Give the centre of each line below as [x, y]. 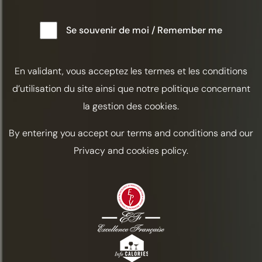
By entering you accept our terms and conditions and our [131, 133]
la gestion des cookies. [131, 106]
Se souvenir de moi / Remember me [144, 30]
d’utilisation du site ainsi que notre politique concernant [131, 88]
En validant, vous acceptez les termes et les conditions [131, 71]
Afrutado [137, 254]
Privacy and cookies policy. [131, 150]
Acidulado [68, 254]
